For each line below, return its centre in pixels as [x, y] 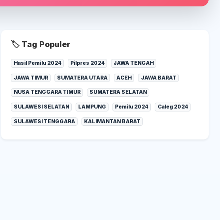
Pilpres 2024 [87, 63]
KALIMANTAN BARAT [112, 121]
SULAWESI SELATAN [41, 107]
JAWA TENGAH [134, 63]
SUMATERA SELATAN [118, 92]
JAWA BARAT [158, 78]
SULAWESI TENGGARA [44, 121]
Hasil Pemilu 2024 [37, 63]
